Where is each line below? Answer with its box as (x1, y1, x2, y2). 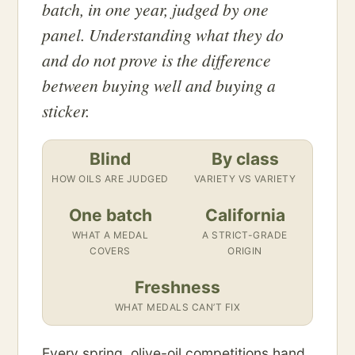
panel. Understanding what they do (42, 23, 284, 47)
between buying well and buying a (42, 74, 276, 97)
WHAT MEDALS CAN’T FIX (114, 301, 241, 314)
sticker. (42, 99, 90, 123)
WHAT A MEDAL (71, 229, 149, 242)
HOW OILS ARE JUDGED (52, 173, 169, 185)
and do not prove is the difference (42, 48, 271, 72)
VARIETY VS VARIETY (193, 173, 296, 185)
